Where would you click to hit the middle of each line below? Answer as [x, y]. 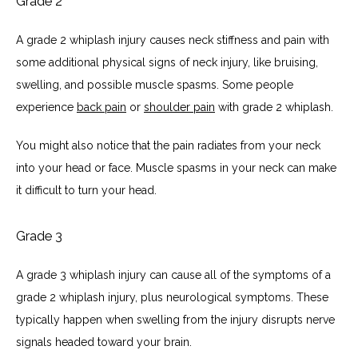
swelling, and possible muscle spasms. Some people [155, 84]
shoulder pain [179, 107]
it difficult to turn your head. [88, 190]
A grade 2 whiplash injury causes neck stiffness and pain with [173, 40]
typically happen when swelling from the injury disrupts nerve [175, 319]
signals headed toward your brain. [105, 342]
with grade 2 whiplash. [274, 107]
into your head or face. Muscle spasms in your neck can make [176, 167]
